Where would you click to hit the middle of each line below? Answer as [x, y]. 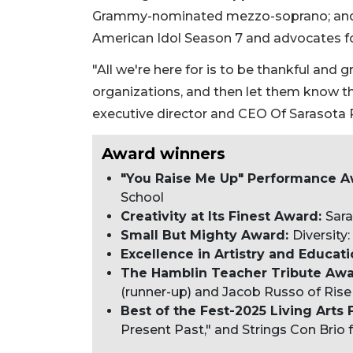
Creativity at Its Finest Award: [223, 217]
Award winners [163, 154]
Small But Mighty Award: [206, 236]
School [142, 198]
